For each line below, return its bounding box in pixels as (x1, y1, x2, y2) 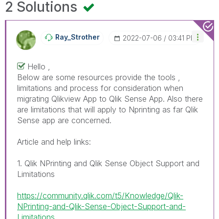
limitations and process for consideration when (17, 83, 183, 93)
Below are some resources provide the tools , (17, 72, 180, 82)
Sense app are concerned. (17, 115, 111, 125)
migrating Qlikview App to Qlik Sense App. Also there (17, 93, 203, 104)
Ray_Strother (55, 32, 100, 41)
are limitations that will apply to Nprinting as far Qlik (17, 104, 198, 114)
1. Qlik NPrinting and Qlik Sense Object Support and (17, 158, 199, 168)
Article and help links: (17, 136, 91, 147)
